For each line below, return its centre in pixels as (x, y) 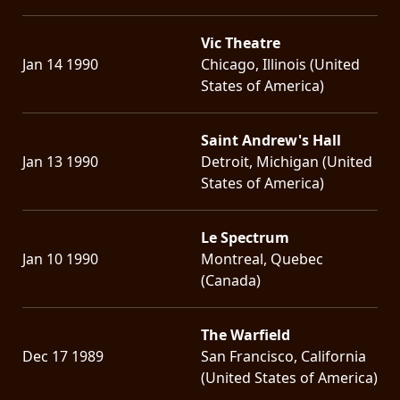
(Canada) (231, 280)
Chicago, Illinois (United (280, 64)
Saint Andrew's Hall (271, 140)
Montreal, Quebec (262, 258)
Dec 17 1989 (63, 356)
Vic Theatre (241, 42)
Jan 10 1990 (60, 258)
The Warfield (246, 334)
